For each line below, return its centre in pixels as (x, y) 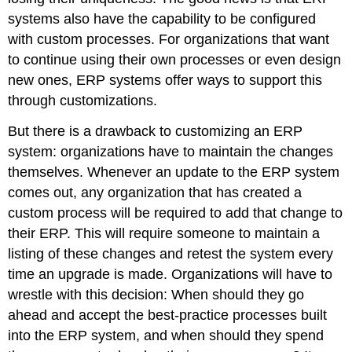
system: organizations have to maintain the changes (171, 152)
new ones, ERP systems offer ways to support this (165, 81)
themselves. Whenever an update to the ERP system (174, 172)
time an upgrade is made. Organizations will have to (170, 275)
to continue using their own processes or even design (175, 60)
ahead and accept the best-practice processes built (168, 315)
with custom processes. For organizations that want (169, 40)
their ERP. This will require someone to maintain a (164, 234)
